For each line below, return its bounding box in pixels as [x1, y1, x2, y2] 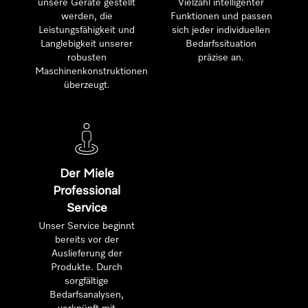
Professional [53, 185, 121, 197]
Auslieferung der [51, 249, 122, 258]
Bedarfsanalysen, [49, 290, 124, 300]
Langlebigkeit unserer [41, 39, 133, 49]
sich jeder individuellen [172, 25, 271, 35]
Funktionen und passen [170, 12, 272, 21]
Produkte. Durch [51, 263, 123, 272]
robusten [67, 53, 107, 63]
